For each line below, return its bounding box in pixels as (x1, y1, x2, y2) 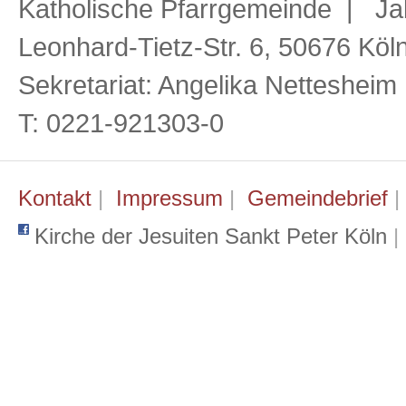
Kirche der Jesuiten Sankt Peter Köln (34, 224, 387, 248)
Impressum (116, 186, 223, 210)
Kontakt (18, 186, 92, 210)
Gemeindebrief (247, 186, 388, 210)
